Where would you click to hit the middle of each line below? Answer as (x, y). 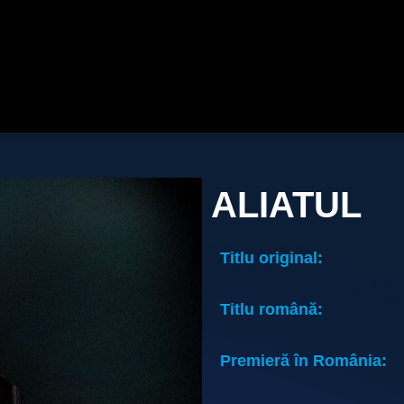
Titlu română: (271, 309)
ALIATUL (286, 204)
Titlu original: (271, 257)
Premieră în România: (303, 360)
